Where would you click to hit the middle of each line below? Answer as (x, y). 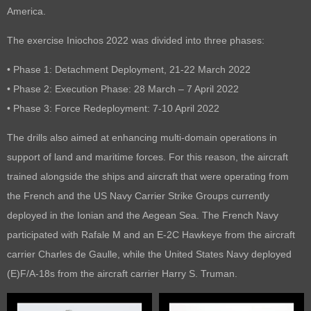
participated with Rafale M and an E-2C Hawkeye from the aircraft (151, 235)
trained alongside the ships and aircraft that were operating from (148, 177)
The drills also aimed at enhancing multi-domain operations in (142, 138)
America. (26, 11)
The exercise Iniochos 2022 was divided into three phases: (136, 41)
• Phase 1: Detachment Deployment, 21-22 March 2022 (129, 70)
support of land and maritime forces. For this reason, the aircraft (148, 157)
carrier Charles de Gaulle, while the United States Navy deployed (149, 254)
